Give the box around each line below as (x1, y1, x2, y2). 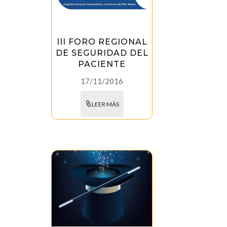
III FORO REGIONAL (56, 36, 147, 47)
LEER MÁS (91, 100, 119, 108)
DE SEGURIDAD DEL (55, 48, 148, 58)
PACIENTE (78, 59, 126, 69)
